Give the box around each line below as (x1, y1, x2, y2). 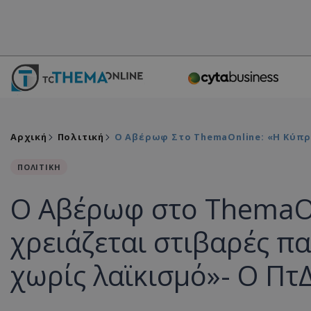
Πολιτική (57, 131, 105, 143)
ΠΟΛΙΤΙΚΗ (17, 162, 61, 172)
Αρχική (10, 131, 47, 143)
